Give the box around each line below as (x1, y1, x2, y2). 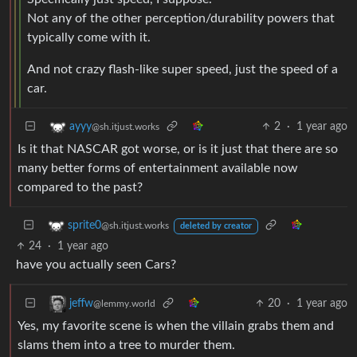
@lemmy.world (93, 298, 155, 308)
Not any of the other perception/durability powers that (27, 11, 335, 25)
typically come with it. (27, 30, 151, 44)
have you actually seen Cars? (16, 257, 176, 271)
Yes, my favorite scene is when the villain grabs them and (18, 319, 334, 332)
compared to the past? (18, 180, 143, 194)
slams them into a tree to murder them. (18, 338, 235, 351)
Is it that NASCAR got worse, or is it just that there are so (18, 142, 338, 155)
